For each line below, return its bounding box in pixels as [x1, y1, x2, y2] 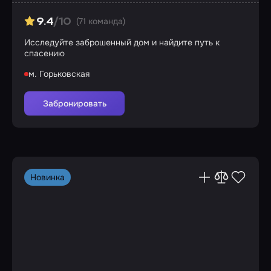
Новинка [30, 172, 65, 183]
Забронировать [42, 98, 106, 109]
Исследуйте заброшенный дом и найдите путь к [24, 37, 220, 48]
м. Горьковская [28, 68, 90, 79]
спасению [24, 48, 65, 59]
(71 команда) [76, 16, 125, 27]
